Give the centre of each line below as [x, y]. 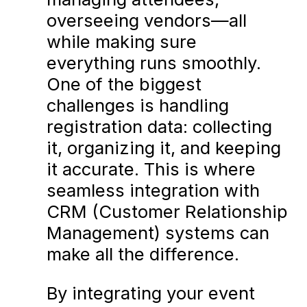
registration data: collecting [160, 127]
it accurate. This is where [151, 169]
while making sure [122, 42]
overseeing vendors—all [147, 21]
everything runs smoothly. [154, 63]
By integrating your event [151, 293]
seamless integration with [153, 191]
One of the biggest [124, 84]
